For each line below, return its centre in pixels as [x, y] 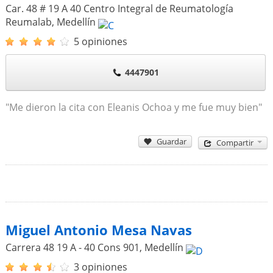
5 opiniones [100, 41]
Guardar [172, 141]
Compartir [235, 143]
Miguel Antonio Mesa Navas [98, 230]
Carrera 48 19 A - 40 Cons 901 [72, 247]
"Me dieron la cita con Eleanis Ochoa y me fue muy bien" [133, 107]
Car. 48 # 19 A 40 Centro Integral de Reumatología [119, 8]
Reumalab [28, 22]
